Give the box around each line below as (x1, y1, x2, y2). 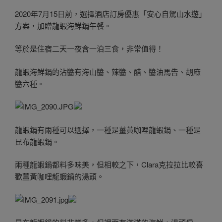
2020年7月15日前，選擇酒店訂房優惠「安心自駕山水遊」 (15, 8, 206, 19)
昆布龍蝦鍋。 (15, 136, 59, 147)
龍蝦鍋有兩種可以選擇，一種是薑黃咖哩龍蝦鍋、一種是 (15, 124, 201, 135)
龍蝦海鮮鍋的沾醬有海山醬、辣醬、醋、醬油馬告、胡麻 (15, 66, 201, 77)
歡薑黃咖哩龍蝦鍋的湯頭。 (15, 171, 104, 182)
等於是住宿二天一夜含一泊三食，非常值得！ (15, 43, 164, 54)
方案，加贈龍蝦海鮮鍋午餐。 (15, 20, 111, 31)
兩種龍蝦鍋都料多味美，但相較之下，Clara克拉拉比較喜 (15, 159, 203, 170)
